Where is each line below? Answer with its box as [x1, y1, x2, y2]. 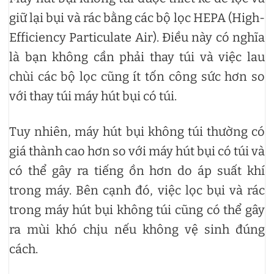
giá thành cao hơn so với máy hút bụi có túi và [9, 143, 265, 158]
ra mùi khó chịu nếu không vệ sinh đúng [9, 221, 265, 237]
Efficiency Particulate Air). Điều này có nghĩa [9, 29, 265, 45]
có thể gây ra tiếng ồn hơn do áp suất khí [9, 163, 265, 178]
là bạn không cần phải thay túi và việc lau [9, 49, 265, 64]
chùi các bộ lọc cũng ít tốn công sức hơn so [9, 68, 265, 84]
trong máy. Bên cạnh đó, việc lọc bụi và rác [9, 182, 265, 198]
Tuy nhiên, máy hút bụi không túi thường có [9, 124, 265, 139]
